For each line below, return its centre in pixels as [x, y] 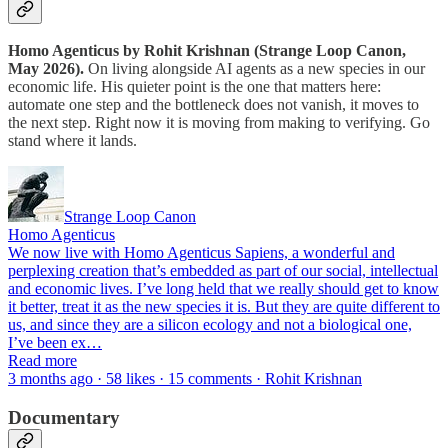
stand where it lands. [72, 141]
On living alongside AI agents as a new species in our [254, 69]
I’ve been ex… [55, 343]
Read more [42, 361]
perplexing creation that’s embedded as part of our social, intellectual [223, 271]
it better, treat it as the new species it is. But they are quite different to [224, 307]
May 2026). [46, 69]
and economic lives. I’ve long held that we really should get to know [223, 289]
